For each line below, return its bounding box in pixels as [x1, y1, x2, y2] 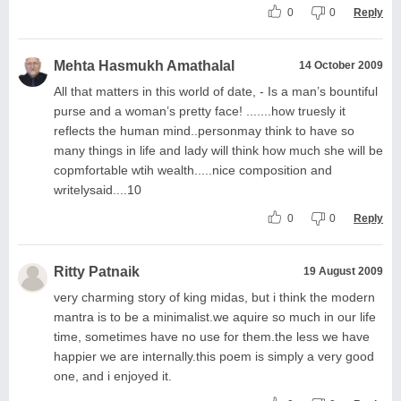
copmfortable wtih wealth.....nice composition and [54, 162, 332, 177]
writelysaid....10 [54, 182, 141, 197]
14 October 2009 [299, 58, 383, 72]
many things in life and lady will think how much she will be [54, 142, 383, 158]
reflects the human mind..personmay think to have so [54, 123, 354, 138]
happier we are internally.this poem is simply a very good [54, 348, 374, 363]
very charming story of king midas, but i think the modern [54, 289, 375, 304]
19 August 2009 [303, 264, 383, 277]
